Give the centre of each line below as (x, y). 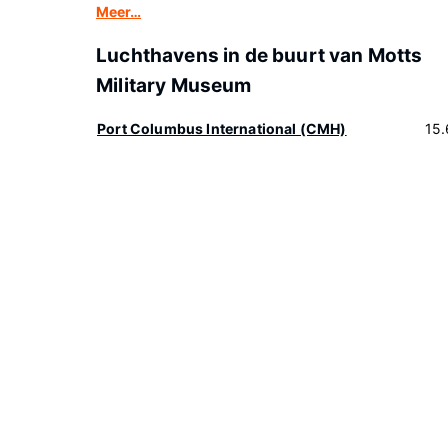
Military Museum (174, 85)
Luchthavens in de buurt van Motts (259, 55)
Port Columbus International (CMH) (222, 128)
